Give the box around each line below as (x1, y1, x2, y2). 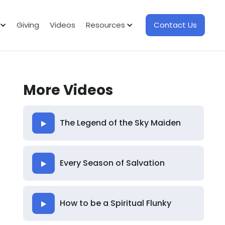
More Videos (23, 80, 113, 100)
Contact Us (154, 19, 197, 30)
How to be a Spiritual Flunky (59, 197, 171, 209)
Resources (86, 19, 125, 30)
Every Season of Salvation (59, 157, 165, 169)
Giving (17, 19, 39, 30)
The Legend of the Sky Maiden (59, 117, 181, 129)
